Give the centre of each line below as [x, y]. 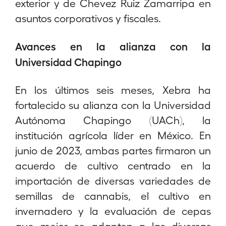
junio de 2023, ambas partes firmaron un [113, 150]
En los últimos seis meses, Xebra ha [113, 90]
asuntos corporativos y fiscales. [88, 18]
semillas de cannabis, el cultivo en [113, 195]
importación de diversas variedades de [113, 180]
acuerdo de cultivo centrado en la [113, 165]
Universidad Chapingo [68, 62]
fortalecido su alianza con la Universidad [113, 105]
